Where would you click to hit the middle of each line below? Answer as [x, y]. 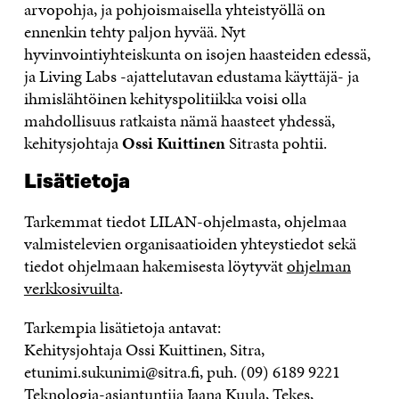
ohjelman [318, 266]
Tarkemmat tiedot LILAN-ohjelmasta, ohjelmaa [185, 221]
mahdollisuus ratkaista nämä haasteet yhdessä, [179, 121]
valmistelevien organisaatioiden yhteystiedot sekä [190, 244]
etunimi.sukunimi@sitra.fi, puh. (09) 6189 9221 [182, 372]
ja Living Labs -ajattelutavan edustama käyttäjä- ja [191, 76]
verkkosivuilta [71, 288]
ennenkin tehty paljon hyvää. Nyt [134, 32]
